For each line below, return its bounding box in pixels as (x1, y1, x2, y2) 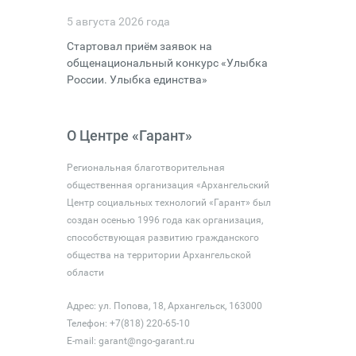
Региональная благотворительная (66, 162, 225, 173)
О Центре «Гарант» (66, 127, 192, 144)
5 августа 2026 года (66, 15, 170, 28)
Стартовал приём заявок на (66, 40, 212, 52)
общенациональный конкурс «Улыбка (66, 56, 268, 69)
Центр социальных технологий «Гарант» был (66, 197, 271, 208)
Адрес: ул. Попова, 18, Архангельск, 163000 (66, 300, 262, 311)
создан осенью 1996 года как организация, (66, 215, 263, 226)
